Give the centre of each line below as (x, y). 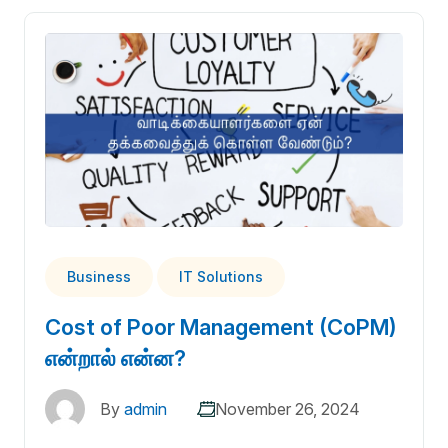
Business (99, 276)
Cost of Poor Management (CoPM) (221, 326)
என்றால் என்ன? (115, 357)
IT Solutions (221, 276)
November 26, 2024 (287, 408)
